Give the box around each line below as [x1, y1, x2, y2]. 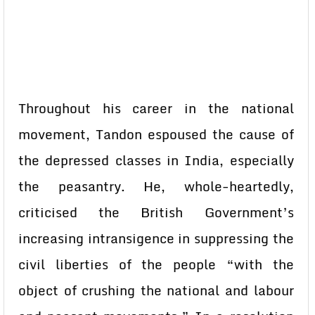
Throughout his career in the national [18, 98, 294, 119]
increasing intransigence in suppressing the [18, 228, 294, 249]
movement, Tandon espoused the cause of [18, 124, 294, 145]
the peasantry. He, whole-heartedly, [18, 176, 294, 197]
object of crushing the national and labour [18, 280, 294, 301]
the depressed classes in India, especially [18, 150, 294, 171]
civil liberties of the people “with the [18, 254, 294, 275]
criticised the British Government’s [18, 202, 294, 223]
